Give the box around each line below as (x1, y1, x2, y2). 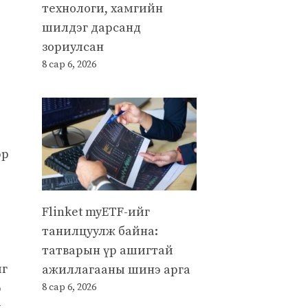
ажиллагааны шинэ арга (42, 261, 190, 278)
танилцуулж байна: (42, 223, 158, 239)
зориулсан (42, 38, 104, 55)
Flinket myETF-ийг (42, 203, 150, 220)
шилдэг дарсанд (42, 19, 141, 36)
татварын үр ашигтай (42, 242, 173, 258)
